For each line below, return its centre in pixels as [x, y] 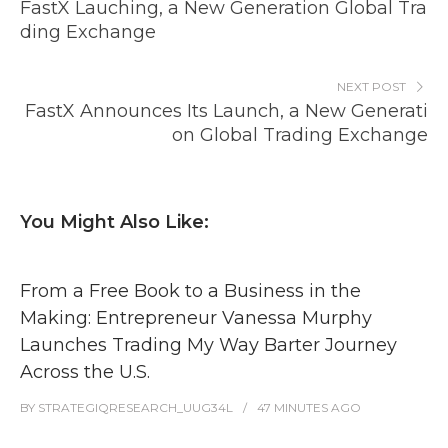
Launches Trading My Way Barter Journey [208, 345]
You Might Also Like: [114, 222]
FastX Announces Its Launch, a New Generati [226, 111]
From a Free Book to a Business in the [190, 291]
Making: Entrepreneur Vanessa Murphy [196, 318]
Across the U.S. [85, 372]
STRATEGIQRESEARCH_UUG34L [135, 407]
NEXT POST [372, 86]
